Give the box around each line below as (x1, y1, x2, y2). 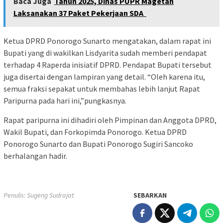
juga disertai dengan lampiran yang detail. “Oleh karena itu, (3, 72, 205, 82)
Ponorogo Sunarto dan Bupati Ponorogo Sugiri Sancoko (3, 139, 193, 149)
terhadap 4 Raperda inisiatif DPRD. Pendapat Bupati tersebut (3, 60, 212, 70)
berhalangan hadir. (3, 151, 67, 161)
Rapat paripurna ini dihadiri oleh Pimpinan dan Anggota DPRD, (3, 115, 217, 125)
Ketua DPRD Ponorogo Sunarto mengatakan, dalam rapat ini (3, 36, 211, 46)
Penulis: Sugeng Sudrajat (3, 191, 74, 200)
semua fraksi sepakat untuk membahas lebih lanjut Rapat (3, 84, 200, 94)
